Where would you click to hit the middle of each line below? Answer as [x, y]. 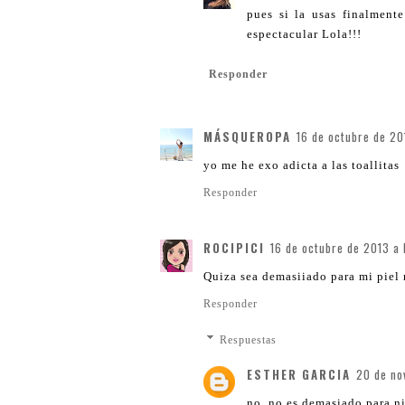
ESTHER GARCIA [299, 374]
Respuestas [249, 339]
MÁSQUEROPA [247, 136]
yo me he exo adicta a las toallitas [301, 165]
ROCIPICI [234, 247]
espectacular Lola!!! [304, 33]
